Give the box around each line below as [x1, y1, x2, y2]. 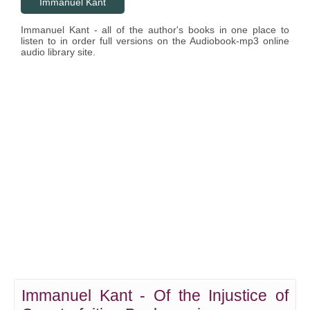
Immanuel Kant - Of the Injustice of [21, 286, 289, 304]
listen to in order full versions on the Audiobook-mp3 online [21, 35, 289, 46]
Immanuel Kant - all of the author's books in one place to [21, 24, 289, 35]
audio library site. [21, 46, 95, 57]
